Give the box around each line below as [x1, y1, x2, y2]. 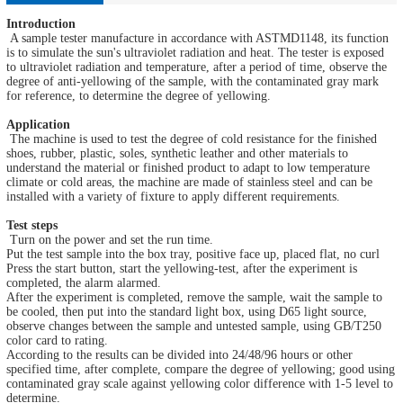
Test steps [6, 218, 58, 232]
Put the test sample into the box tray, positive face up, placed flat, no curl [6, 246, 380, 261]
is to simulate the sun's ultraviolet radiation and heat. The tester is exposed [6, 45, 384, 59]
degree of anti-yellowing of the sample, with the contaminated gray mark [6, 74, 379, 88]
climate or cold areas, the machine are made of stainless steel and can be [6, 175, 372, 189]
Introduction [6, 16, 76, 31]
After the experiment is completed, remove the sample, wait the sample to [6, 290, 382, 304]
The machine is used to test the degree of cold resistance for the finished [6, 131, 377, 146]
